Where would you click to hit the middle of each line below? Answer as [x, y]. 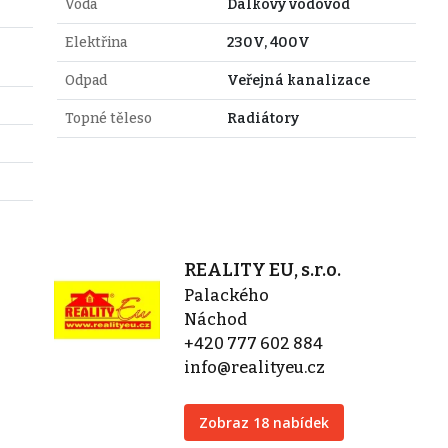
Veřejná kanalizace [298, 80]
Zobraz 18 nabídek [263, 422]
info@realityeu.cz [254, 367]
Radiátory [262, 118]
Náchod [215, 319]
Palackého [226, 295]
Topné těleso [108, 118]
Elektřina [95, 42]
